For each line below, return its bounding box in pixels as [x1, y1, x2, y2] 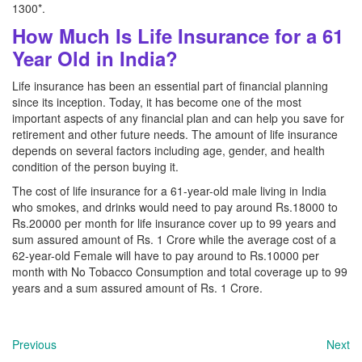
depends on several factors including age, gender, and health [12, 142, 325, 158]
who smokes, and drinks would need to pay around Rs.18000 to [12, 199, 338, 215]
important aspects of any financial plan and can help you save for [12, 110, 344, 126]
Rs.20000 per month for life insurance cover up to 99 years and [12, 215, 336, 231]
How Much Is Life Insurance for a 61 [12, 22, 343, 49]
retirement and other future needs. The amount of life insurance [12, 126, 338, 142]
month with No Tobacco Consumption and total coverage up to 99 [12, 263, 347, 280]
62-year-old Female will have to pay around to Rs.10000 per [12, 247, 319, 263]
